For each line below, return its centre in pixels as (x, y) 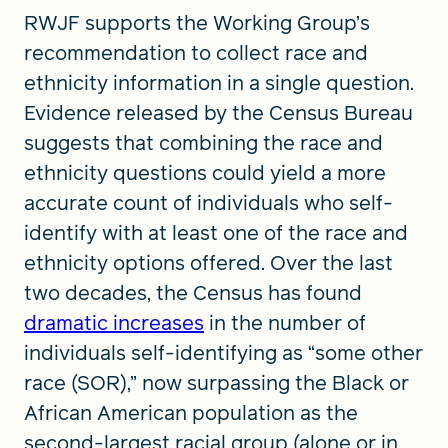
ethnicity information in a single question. (219, 82)
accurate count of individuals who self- (208, 202)
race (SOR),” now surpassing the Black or (216, 382)
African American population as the (191, 412)
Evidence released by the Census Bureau (218, 112)
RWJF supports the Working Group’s (197, 22)
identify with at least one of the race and (216, 232)
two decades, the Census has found (193, 292)
